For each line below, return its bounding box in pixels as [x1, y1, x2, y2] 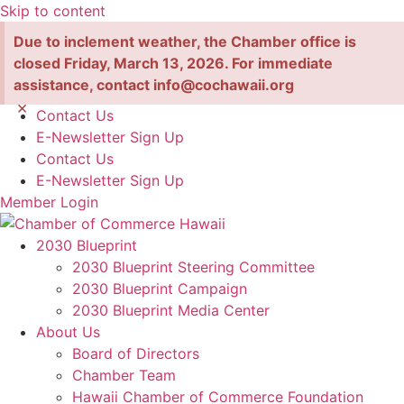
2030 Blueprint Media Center [72, 301, 270, 319]
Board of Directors [72, 344, 199, 363]
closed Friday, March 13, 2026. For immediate [14, 54, 333, 72]
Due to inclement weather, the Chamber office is [14, 32, 356, 50]
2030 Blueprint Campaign [72, 280, 247, 298]
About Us [36, 323, 100, 341]
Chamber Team [72, 366, 176, 384]
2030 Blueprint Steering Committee [72, 258, 315, 276]
